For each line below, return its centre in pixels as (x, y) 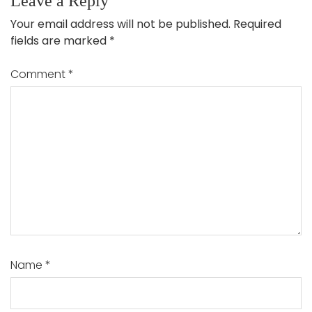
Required (257, 24)
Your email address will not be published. (120, 24)
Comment (39, 74)
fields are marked (60, 41)
